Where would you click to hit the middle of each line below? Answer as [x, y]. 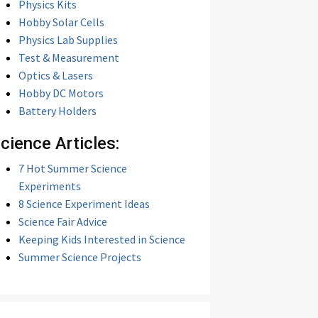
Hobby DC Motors [61, 93]
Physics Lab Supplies [68, 40]
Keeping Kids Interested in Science [102, 239]
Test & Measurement [69, 57]
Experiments [50, 186]
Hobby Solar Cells [61, 22]
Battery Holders [57, 111]
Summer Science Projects [80, 257]
